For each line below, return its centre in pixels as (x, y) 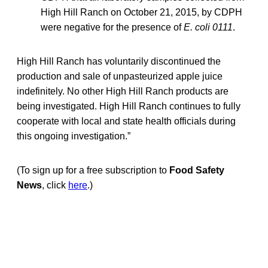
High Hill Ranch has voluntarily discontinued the (119, 61)
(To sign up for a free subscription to (93, 170)
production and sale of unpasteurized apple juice (120, 76)
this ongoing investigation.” (74, 136)
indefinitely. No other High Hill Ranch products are (123, 91)
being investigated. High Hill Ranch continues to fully (129, 106)
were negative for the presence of (112, 27)
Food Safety (197, 170)
